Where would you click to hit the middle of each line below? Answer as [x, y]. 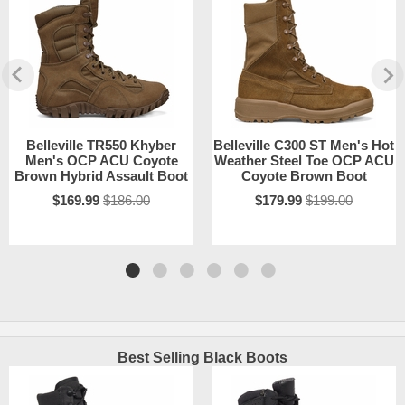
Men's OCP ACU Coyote [101, 161]
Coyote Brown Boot [304, 176]
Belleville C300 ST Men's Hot [304, 146]
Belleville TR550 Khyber [101, 146]
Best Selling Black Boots [202, 358]
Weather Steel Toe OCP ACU [304, 161]
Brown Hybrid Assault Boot [101, 176]
